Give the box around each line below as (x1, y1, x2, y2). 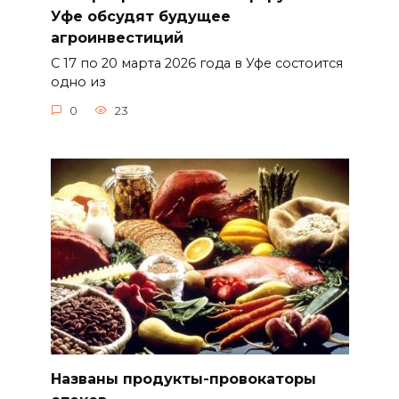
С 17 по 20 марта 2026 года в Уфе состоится (50, 55, 343, 72)
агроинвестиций (50, 29, 183, 47)
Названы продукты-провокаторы (50, 370, 316, 387)
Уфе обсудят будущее (50, 8, 231, 26)
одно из (50, 74, 106, 91)
